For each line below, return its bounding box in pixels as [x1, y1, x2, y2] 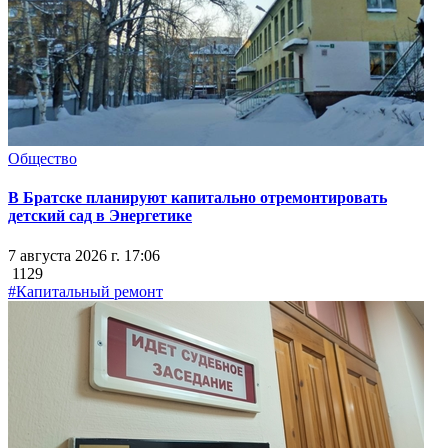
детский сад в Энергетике [8, 207, 192, 225]
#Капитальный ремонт [8, 282, 163, 300]
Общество [8, 150, 77, 168]
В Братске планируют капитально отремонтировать [8, 189, 387, 207]
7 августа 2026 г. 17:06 [8, 246, 160, 264]
